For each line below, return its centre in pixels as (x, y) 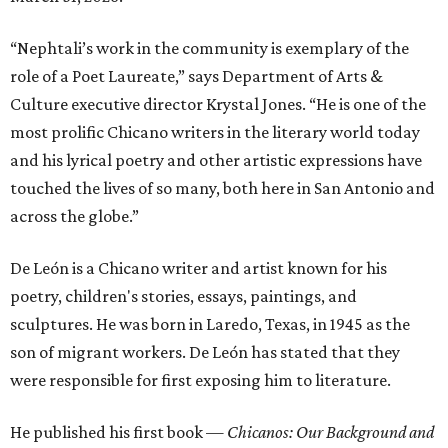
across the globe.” (74, 216)
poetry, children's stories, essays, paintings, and (183, 296)
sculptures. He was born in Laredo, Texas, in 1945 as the (210, 324)
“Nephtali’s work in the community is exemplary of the (209, 48)
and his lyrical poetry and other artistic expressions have (216, 160)
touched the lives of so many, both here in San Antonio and (222, 188)
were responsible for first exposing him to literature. (200, 380)
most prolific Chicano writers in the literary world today (215, 132)
